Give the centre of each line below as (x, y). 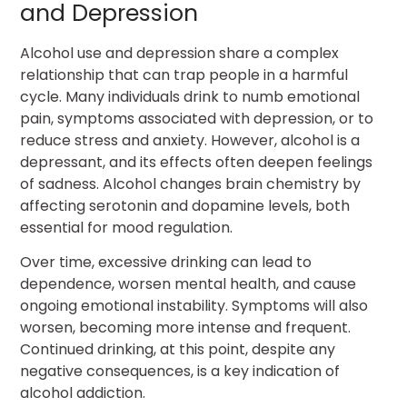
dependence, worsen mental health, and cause (189, 284)
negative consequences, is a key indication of (180, 372)
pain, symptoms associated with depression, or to (197, 118)
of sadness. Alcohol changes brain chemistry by (191, 184)
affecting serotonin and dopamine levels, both (185, 205)
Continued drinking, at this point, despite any (178, 350)
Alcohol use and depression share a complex (180, 53)
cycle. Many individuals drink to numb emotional (190, 96)
